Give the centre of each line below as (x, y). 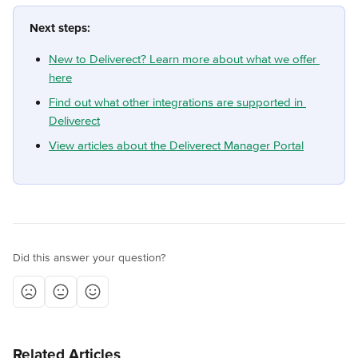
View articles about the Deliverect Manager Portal (176, 145)
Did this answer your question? (89, 257)
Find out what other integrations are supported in (177, 102)
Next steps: (60, 28)
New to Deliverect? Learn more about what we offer (184, 59)
